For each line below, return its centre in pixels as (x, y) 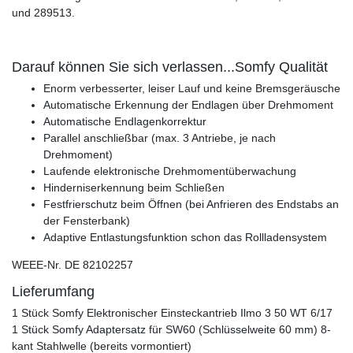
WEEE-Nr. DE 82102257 (72, 265)
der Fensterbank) (87, 221)
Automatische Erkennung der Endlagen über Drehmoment (188, 105)
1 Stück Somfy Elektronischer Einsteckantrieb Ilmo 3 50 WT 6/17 (172, 313)
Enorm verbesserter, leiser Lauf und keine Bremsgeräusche (192, 89)
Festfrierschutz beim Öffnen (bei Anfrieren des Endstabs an (191, 204)
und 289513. (43, 13)
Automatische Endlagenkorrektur (125, 122)
